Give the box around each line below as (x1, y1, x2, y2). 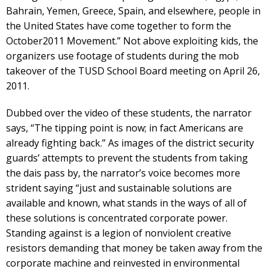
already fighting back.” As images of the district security (6, 136, 254, 150)
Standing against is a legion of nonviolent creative (6, 226, 231, 240)
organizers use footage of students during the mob (6, 49, 239, 62)
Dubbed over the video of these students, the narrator (6, 106, 252, 119)
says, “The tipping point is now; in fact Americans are (6, 121, 243, 134)
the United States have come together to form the (6, 19, 231, 32)
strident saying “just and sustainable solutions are (6, 181, 232, 195)
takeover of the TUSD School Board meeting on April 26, (6, 64, 260, 77)
